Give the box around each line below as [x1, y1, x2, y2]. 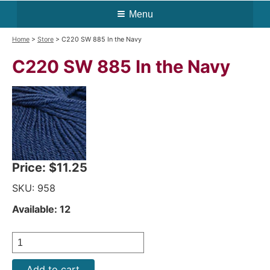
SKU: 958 [12, 181, 55, 194]
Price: [12, 160, 49, 175]
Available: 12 [12, 202, 71, 215]
